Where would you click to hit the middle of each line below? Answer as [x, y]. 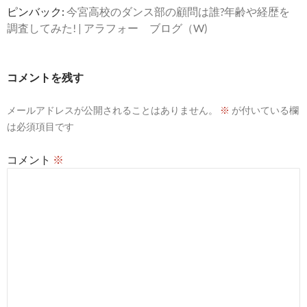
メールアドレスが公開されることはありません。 [112, 110]
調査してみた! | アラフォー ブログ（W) [107, 28]
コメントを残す [45, 77]
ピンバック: [37, 11]
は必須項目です [40, 126]
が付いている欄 [264, 110]
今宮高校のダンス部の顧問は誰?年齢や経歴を [178, 11]
